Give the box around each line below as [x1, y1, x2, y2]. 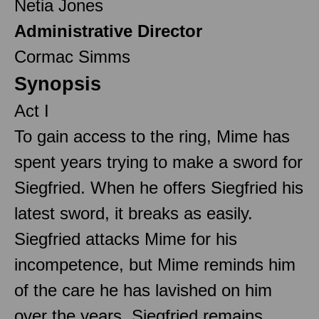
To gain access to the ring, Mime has [14, 126, 290, 146]
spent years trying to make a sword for [14, 152, 303, 172]
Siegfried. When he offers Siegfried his [14, 177, 303, 197]
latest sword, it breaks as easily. [14, 203, 253, 223]
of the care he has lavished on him [14, 280, 272, 300]
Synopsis [14, 73, 101, 95]
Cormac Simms [14, 46, 130, 66]
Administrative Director [14, 21, 202, 41]
